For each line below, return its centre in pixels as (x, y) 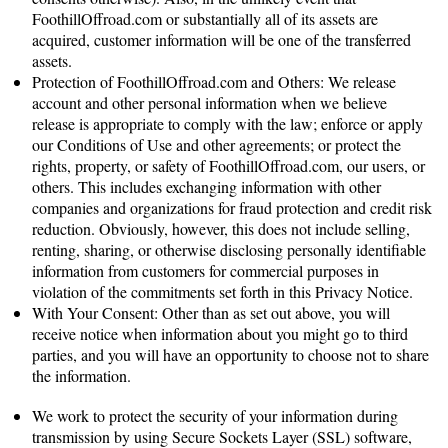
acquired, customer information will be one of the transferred (221, 39)
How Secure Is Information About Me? (158, 395)
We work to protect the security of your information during (215, 415)
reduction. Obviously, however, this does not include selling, (223, 228)
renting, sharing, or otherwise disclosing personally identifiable (229, 249)
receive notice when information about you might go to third (220, 333)
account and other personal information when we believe (209, 102)
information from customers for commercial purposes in (205, 270)
